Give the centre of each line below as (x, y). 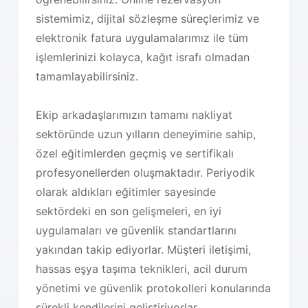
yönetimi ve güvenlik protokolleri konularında (154, 288)
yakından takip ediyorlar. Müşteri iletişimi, (144, 249)
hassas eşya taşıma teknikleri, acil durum (142, 268)
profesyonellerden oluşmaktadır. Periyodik (146, 172)
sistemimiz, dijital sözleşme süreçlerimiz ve (148, 18)
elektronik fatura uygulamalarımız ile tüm (142, 37)
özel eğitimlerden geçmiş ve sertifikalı (135, 153)
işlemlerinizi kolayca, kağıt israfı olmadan (143, 57)
